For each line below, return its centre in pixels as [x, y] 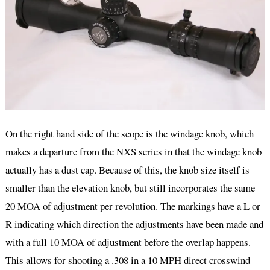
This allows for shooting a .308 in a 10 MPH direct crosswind [127, 260]
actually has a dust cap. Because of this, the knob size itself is [127, 169]
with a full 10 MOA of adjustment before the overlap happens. [128, 242]
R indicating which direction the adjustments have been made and [134, 224]
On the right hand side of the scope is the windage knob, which [129, 133]
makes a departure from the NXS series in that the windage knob [133, 151]
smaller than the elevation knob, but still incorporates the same [130, 187]
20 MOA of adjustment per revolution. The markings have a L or [133, 206]
